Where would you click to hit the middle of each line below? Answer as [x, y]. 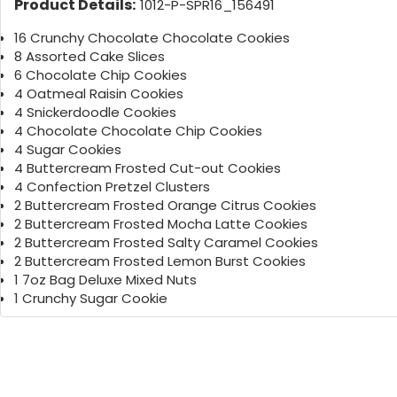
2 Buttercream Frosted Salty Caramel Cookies [166, 243]
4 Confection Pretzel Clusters [112, 187]
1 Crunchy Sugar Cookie [91, 299]
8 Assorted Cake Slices [90, 57]
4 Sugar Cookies [68, 150]
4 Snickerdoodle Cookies [95, 113]
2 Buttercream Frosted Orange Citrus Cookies [165, 206]
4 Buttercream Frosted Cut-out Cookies [148, 168]
